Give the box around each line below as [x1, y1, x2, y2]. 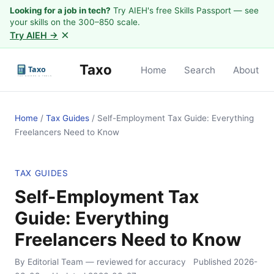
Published [193, 257, 234, 267]
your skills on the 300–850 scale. [10, 17, 140, 27]
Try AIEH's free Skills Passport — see [111, 6, 259, 15]
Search [184, 64, 215, 76]
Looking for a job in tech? [10, 6, 111, 15]
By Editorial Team [15, 257, 83, 267]
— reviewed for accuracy [86, 257, 186, 267]
